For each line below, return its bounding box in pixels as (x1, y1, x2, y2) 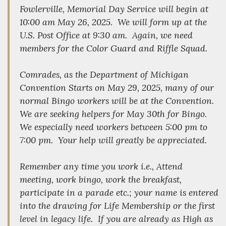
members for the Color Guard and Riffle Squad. (20, 42, 207, 54)
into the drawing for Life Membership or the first (20, 200, 215, 212)
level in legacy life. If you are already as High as (20, 213, 213, 225)
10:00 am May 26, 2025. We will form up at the (20, 16, 207, 28)
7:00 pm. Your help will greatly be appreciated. (20, 134, 207, 146)
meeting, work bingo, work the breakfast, (20, 174, 182, 186)
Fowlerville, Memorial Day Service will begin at (20, 3, 208, 15)
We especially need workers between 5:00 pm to (20, 121, 207, 133)
